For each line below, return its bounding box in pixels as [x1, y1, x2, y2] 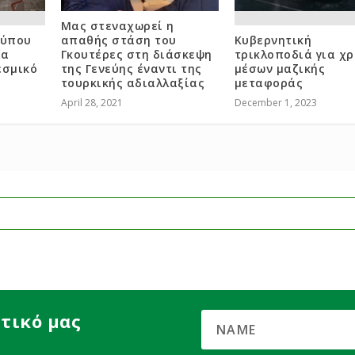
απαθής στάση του [60, 32, 177, 48]
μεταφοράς [234, 75, 303, 91]
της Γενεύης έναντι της [60, 61, 202, 77]
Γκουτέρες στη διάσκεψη [60, 47, 212, 63]
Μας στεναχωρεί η [60, 18, 174, 34]
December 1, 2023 [234, 96, 317, 110]
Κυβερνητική [234, 32, 312, 48]
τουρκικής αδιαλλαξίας [60, 75, 205, 91]
